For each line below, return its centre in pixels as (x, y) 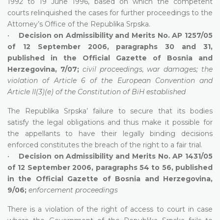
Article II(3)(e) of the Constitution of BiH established (96, 92)
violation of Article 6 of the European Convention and (110, 80)
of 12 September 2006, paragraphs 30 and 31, (110, 46)
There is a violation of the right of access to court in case (110, 209)
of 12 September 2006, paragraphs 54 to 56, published (110, 167)
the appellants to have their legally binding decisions (110, 133)
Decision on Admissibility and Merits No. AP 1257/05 (116, 35)
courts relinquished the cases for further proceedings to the (110, 13)
